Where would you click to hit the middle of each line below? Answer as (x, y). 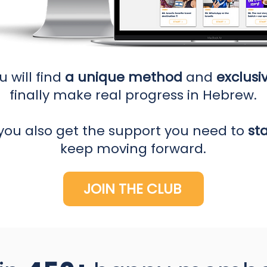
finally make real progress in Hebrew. (133, 95)
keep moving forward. (133, 149)
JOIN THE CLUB (132, 189)
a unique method (122, 77)
